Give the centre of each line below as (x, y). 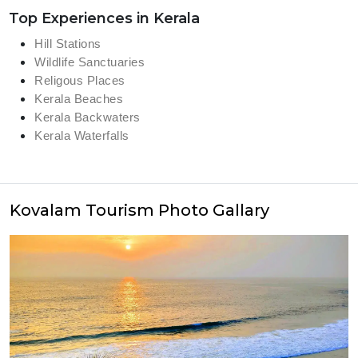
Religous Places (80, 80)
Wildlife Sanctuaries (90, 62)
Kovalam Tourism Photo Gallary (139, 210)
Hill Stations (68, 44)
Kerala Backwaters (88, 117)
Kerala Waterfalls (82, 135)
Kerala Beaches (79, 99)
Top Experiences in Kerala (104, 18)
